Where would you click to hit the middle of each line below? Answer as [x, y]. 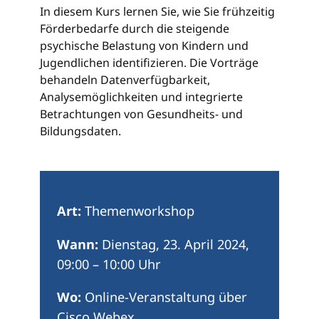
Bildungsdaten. [80, 131]
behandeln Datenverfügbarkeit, [125, 80]
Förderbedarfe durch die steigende [135, 29]
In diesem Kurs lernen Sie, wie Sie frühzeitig [157, 12]
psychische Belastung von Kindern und [144, 46]
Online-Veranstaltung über [164, 297]
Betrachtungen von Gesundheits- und [141, 114]
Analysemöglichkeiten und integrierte [141, 97]
